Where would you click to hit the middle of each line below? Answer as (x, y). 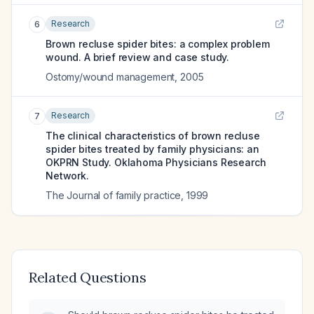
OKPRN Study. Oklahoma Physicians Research (156, 162)
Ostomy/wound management (110, 77)
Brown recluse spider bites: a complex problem (158, 44)
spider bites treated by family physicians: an (152, 149)
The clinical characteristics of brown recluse (153, 136)
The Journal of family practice (114, 195)
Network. (67, 176)
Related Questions (88, 277)
